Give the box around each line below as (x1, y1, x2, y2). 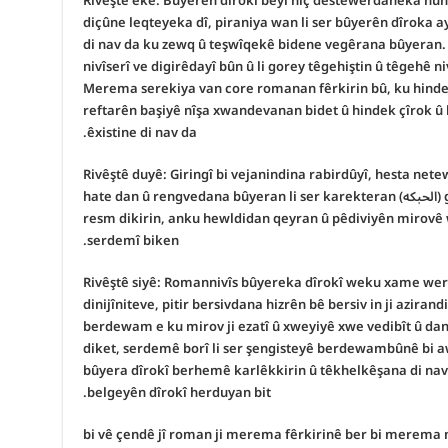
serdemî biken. (86, 227, 179, 256)
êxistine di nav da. (86, 119, 197, 148)
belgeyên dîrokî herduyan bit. (86, 379, 271, 408)
